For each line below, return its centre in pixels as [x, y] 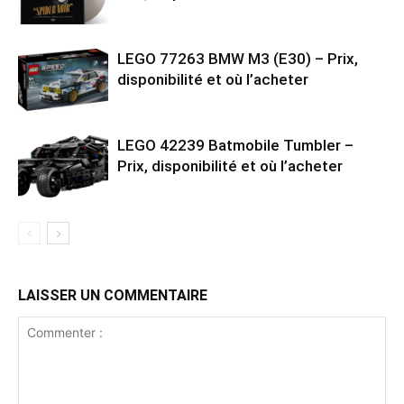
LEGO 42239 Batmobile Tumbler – [235, 145]
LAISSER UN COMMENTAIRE [113, 295]
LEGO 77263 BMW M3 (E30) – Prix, [238, 58]
